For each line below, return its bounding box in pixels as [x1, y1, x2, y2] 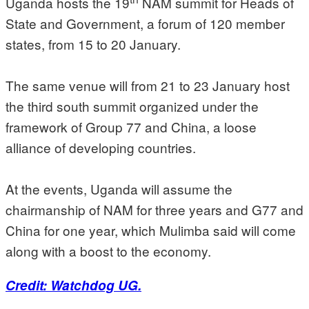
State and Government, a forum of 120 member [6, 14, 285, 33]
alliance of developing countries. [6, 138, 196, 157]
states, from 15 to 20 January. [6, 34, 181, 54]
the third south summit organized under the [6, 97, 259, 116]
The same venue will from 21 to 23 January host [6, 76, 290, 95]
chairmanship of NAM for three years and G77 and [6, 200, 303, 219]
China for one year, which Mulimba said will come [6, 221, 296, 240]
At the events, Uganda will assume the [6, 179, 232, 199]
